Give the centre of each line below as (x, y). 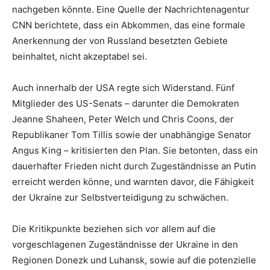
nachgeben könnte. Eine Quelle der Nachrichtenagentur (131, 10)
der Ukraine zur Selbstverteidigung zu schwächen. (120, 198)
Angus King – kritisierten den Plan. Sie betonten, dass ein (135, 151)
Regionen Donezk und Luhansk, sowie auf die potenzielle (134, 260)
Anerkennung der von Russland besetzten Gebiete (120, 41)
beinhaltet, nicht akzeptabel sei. (80, 57)
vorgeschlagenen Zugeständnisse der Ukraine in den (125, 245)
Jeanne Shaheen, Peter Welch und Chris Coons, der (123, 119)
